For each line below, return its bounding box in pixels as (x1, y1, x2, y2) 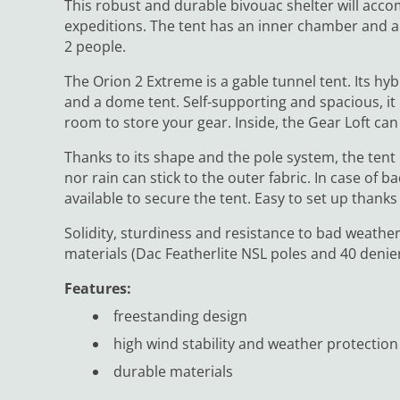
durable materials (113, 362, 233, 382)
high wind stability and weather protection (113, 334, 398, 354)
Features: (64, 279, 131, 299)
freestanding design (113, 306, 247, 327)
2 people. (64, 37, 126, 57)
